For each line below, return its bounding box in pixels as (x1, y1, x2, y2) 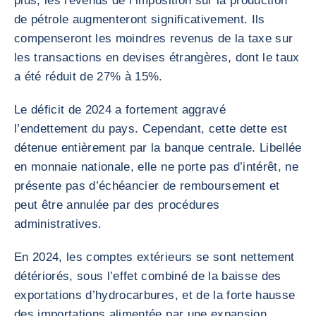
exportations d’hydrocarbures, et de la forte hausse (14, 288, 296, 302)
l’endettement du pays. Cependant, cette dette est (14, 122, 288, 135)
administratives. (14, 217, 102, 231)
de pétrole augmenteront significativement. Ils (14, 13, 265, 26)
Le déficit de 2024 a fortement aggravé (14, 103, 226, 116)
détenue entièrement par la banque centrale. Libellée (14, 141, 302, 154)
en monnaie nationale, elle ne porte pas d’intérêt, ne (14, 160, 299, 174)
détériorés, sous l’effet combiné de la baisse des (14, 269, 281, 283)
